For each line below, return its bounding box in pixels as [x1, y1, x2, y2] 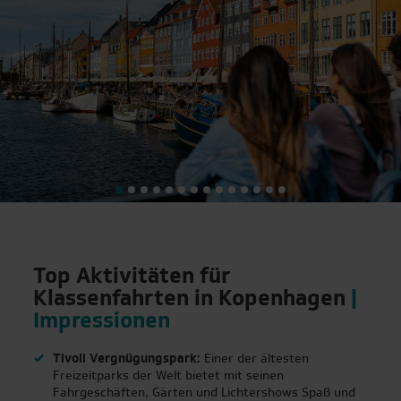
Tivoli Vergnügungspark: [53, 354, 201, 367]
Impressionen [33, 311, 171, 334]
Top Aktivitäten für [33, 267, 231, 289]
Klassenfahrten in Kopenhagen [33, 289, 352, 311]
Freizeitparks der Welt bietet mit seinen [53, 371, 285, 384]
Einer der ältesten [200, 354, 310, 367]
